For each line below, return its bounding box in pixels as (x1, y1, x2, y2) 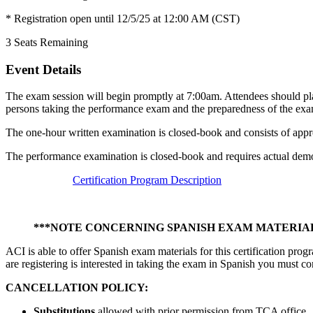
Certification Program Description (73, 174, 221, 187)
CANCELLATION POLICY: (6, 282, 148, 294)
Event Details (6, 61, 81, 77)
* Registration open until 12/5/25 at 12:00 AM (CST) (6, 12, 240, 24)
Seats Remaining (14, 36, 88, 48)
